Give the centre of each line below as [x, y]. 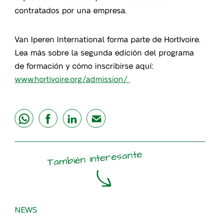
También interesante [95, 159]
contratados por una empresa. [71, 10]
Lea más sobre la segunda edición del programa [104, 52]
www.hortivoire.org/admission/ [72, 79]
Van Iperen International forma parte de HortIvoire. [108, 39]
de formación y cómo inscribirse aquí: [84, 65]
